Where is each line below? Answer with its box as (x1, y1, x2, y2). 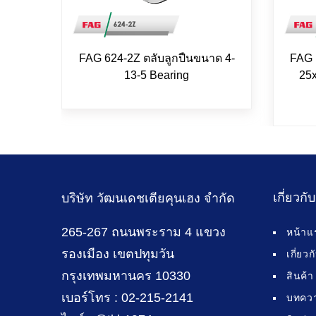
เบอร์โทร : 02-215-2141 (61, 290, 193, 305)
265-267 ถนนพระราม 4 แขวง (61, 224, 226, 239)
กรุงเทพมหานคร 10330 (61, 268, 190, 283)
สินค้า (286, 269, 314, 281)
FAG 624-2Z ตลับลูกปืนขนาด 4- (78, 51, 235, 64)
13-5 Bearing (124, 68, 189, 81)
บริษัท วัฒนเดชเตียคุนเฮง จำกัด (61, 190, 235, 205)
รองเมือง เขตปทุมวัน (61, 246, 174, 261)
